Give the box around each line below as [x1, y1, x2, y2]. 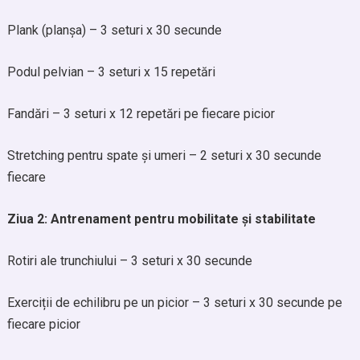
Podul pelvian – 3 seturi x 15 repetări [6, 64, 215, 80]
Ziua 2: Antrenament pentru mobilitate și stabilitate [6, 211, 316, 227]
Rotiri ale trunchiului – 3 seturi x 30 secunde [6, 253, 252, 268]
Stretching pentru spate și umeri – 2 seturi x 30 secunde [6, 148, 321, 163]
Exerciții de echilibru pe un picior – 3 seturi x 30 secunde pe [6, 295, 342, 310]
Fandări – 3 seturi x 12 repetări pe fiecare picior [6, 106, 275, 121]
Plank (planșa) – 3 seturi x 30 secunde [6, 22, 222, 38]
